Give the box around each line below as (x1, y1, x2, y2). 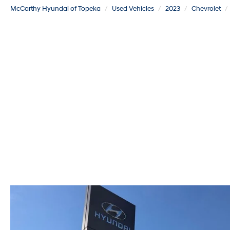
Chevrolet (191, 5, 221, 13)
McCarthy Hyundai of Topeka (10, 5, 101, 13)
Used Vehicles (112, 5, 154, 13)
